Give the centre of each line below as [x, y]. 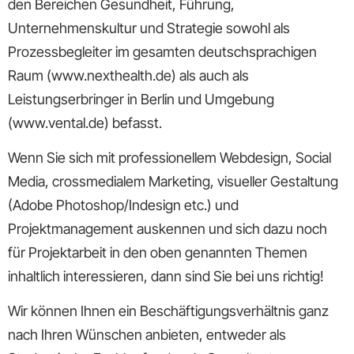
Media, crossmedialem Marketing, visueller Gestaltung [173, 182]
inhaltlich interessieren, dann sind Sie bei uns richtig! [166, 277]
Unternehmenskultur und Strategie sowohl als [149, 28]
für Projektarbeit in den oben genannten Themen [158, 253]
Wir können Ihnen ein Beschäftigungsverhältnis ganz [168, 311]
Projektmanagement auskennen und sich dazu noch [168, 229]
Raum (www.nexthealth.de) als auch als [128, 75]
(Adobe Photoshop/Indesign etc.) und [123, 205]
